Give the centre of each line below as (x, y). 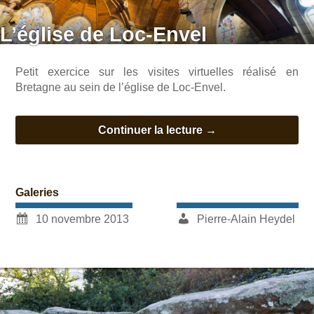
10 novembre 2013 (83, 219)
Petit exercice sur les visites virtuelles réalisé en (157, 72)
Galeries (37, 192)
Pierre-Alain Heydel (246, 219)
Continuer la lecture (151, 130)
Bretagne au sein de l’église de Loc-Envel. (121, 88)
